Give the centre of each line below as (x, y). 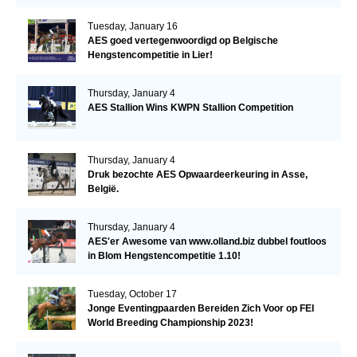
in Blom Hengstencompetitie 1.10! (164, 255)
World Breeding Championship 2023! (170, 322)
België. (103, 188)
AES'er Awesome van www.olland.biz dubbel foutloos (207, 241)
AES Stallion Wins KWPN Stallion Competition (190, 107)
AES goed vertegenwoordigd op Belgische (182, 40)
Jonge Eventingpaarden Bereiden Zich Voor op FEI (200, 308)
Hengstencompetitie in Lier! (150, 55)
